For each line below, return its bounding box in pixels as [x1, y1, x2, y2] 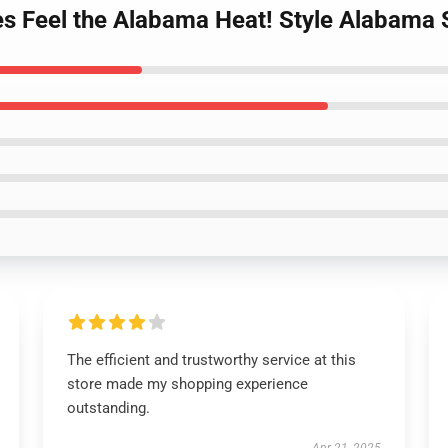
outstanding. [66, 399, 150, 417]
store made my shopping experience [66, 375, 308, 393]
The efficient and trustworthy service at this [66, 351, 356, 369]
